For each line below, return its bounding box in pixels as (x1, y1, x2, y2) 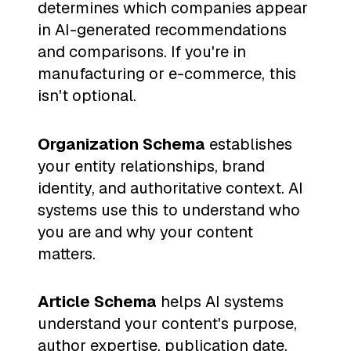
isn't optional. (38, 85, 136, 107)
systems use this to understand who (38, 199, 300, 220)
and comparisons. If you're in (38, 42, 246, 63)
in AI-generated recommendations (38, 20, 287, 41)
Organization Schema (38, 133, 205, 154)
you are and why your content (38, 221, 253, 242)
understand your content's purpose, (38, 313, 297, 335)
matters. (38, 243, 96, 264)
